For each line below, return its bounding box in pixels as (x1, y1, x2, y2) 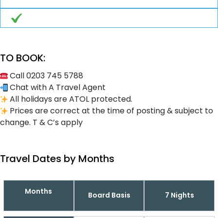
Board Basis (88, 190, 130, 200)
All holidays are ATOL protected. (8, 93, 132, 105)
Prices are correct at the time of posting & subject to (8, 105, 213, 116)
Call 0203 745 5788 (8, 70, 83, 81)
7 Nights (164, 190, 194, 200)
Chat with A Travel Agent (8, 81, 106, 93)
